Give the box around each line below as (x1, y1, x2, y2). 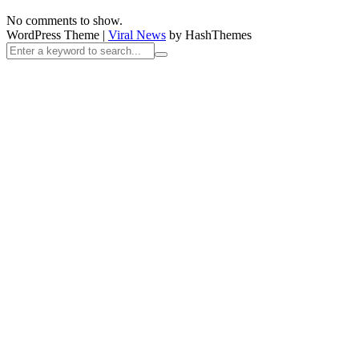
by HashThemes (166, 27, 252, 42)
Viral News (108, 27, 166, 42)
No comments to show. (6, 13, 123, 27)
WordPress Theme (6, 27, 103, 42)
